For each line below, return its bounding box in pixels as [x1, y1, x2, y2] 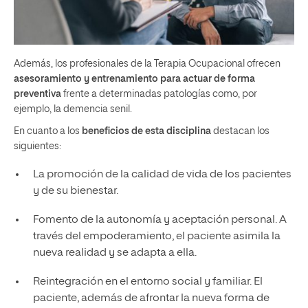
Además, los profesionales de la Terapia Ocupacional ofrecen [14, 59, 280, 69]
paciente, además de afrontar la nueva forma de [32, 293, 269, 305]
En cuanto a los [14, 126, 82, 137]
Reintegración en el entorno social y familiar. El [32, 276, 263, 288]
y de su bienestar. [32, 186, 118, 197]
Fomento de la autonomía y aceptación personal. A [32, 214, 287, 226]
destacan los [211, 126, 269, 137]
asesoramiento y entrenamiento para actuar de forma [14, 74, 255, 85]
